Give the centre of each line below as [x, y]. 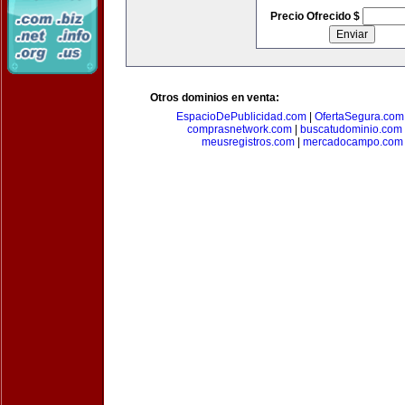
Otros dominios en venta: [215, 98]
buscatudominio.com [351, 129]
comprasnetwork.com [240, 129]
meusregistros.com [248, 142]
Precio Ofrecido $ [316, 16]
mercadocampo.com [353, 142]
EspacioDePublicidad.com [241, 117]
